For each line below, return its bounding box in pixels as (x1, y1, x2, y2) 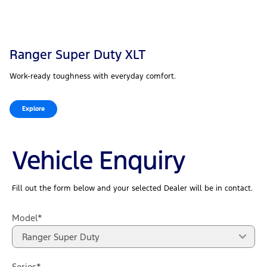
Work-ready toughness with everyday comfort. (10, 72, 176, 82)
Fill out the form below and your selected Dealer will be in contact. (12, 184, 253, 194)
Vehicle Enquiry (12, 144, 185, 177)
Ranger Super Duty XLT (10, 46, 145, 63)
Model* (12, 212, 42, 224)
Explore (22, 105, 45, 113)
